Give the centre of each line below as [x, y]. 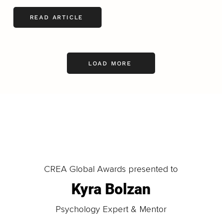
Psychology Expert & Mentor [111, 209]
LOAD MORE [110, 63]
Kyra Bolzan [111, 189]
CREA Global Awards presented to [111, 169]
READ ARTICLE [56, 18]
